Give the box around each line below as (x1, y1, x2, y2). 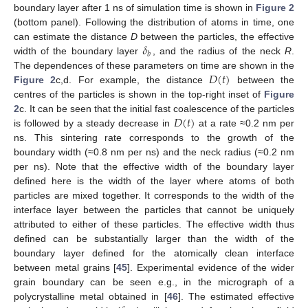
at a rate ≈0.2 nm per (195, 118, 295, 129)
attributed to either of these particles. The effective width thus (14, 219, 294, 230)
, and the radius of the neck (152, 45, 285, 57)
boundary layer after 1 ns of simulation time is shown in (14, 2, 256, 14)
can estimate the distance (14, 31, 131, 43)
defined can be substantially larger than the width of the (14, 233, 294, 245)
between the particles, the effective (137, 31, 295, 43)
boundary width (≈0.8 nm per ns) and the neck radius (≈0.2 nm (14, 146, 294, 158)
